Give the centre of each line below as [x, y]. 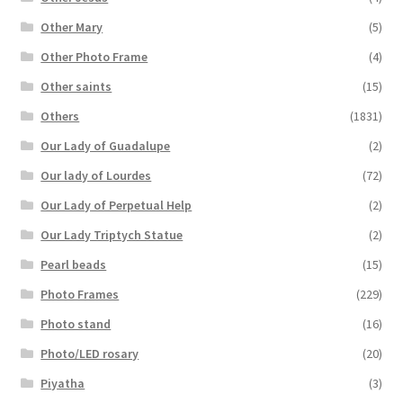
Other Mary [72, 27]
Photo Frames [80, 294]
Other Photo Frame [94, 56]
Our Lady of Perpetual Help [116, 205]
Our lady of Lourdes [96, 175]
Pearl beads [74, 264]
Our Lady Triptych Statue [112, 234]
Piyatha [63, 383]
